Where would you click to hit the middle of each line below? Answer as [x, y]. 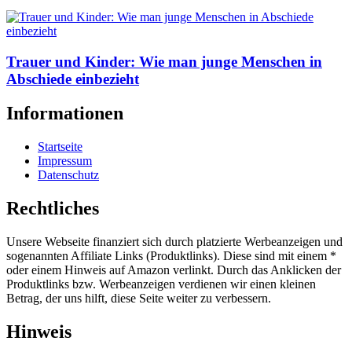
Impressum [65, 161]
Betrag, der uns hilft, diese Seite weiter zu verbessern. [139, 299]
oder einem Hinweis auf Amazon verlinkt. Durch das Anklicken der [174, 270]
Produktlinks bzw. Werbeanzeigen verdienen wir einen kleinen [161, 284]
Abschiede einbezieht [73, 79]
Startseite [60, 147]
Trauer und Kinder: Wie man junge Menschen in [164, 61]
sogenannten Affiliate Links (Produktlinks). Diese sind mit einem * [171, 256]
